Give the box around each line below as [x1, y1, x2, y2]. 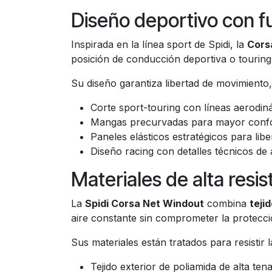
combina [204, 197, 250, 209]
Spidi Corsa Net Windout [85, 197, 204, 209]
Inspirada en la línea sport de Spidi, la [71, 38, 247, 50]
